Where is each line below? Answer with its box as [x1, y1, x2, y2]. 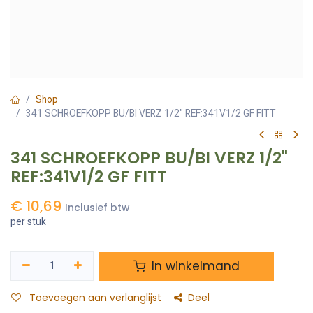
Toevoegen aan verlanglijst [29, 291, 161, 305]
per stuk [10, 216, 46, 227]
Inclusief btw [65, 201, 129, 214]
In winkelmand [148, 257, 240, 275]
